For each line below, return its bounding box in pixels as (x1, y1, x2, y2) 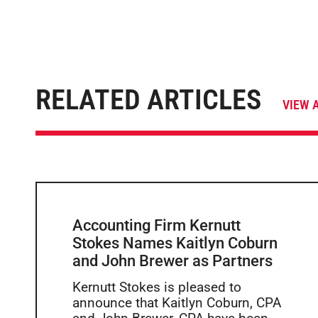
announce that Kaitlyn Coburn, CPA (72, 295, 281, 311)
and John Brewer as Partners (72, 251, 273, 270)
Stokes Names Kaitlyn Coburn (72, 234, 278, 252)
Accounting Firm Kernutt (72, 216, 241, 234)
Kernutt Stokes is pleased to (72, 279, 241, 295)
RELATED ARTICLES (35, 83, 261, 116)
